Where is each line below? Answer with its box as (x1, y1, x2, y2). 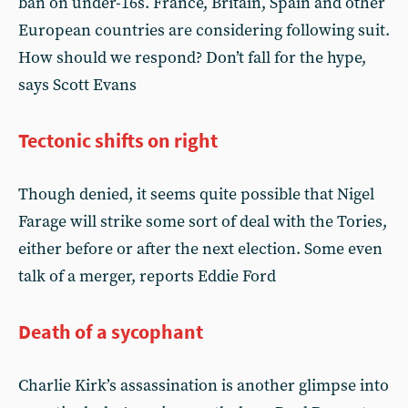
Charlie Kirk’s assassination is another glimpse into (18, 375, 389, 396)
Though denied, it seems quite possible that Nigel (18, 184, 374, 205)
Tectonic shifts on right (18, 127, 218, 153)
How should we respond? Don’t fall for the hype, (18, 47, 366, 68)
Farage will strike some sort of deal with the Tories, (18, 211, 387, 232)
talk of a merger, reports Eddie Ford (18, 266, 276, 287)
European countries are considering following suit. (18, 20, 390, 41)
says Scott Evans (18, 75, 137, 96)
